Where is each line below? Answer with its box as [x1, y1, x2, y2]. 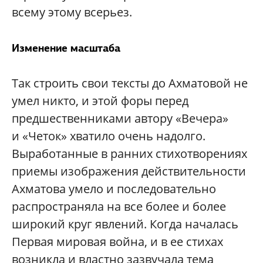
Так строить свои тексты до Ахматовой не [12, 75, 248, 92]
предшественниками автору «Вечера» [12, 110, 228, 127]
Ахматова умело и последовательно [12, 181, 216, 197]
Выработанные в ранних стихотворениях [12, 146, 247, 162]
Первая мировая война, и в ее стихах [12, 234, 223, 250]
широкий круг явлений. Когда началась [12, 216, 238, 232]
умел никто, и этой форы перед [12, 93, 188, 109]
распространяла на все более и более [12, 198, 226, 215]
